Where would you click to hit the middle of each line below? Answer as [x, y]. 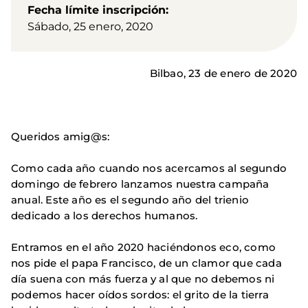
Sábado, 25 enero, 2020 [90, 26]
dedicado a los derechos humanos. [104, 215]
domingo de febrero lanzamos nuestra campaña [140, 184]
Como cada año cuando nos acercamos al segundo [149, 168]
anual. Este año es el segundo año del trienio [130, 199]
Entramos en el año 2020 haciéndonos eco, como [144, 247]
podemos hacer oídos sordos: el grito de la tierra [140, 294]
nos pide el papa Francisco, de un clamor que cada [146, 263]
